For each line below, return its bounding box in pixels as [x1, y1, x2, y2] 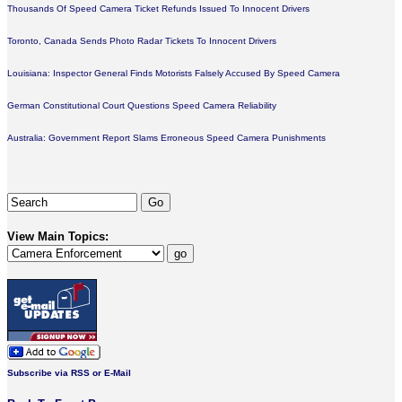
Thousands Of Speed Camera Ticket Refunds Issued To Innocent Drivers [7, 4, 310, 13]
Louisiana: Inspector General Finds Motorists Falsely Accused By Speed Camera [7, 68, 340, 78]
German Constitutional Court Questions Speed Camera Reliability [7, 100, 276, 110]
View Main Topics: [7, 230, 109, 243]
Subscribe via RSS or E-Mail [7, 368, 131, 378]
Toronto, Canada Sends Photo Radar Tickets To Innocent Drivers [7, 36, 276, 46]
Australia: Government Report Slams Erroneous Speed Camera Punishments [7, 133, 326, 143]
